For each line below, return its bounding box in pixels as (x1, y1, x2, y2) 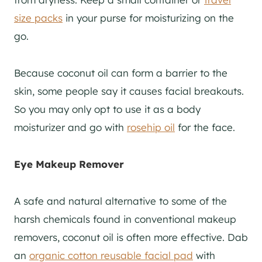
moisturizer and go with (14, 120, 127, 133)
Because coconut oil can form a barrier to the (14, 66, 227, 79)
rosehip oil (127, 120, 175, 133)
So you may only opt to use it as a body (14, 102, 201, 115)
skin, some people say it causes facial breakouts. (14, 84, 244, 97)
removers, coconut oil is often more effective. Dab (14, 230, 248, 243)
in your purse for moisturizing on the (63, 11, 234, 24)
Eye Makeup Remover (14, 157, 124, 170)
